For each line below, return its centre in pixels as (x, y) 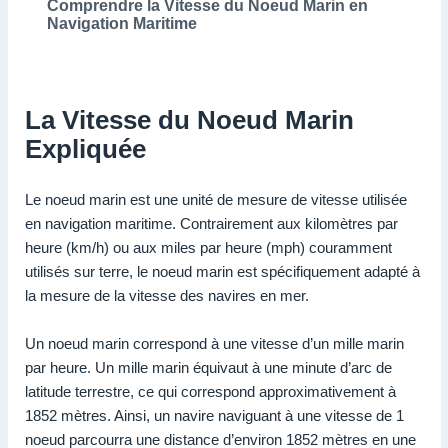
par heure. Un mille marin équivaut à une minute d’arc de (208, 367)
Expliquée (85, 148)
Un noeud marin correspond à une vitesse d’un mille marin (214, 343)
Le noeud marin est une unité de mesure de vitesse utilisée (216, 199)
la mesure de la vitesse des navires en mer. (167, 295)
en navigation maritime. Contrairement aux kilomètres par (211, 223)
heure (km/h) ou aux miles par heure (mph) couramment (208, 247)
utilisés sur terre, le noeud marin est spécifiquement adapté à (222, 271)
